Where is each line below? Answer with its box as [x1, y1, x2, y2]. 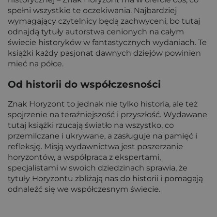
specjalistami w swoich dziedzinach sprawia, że [8, 163, 187, 172]
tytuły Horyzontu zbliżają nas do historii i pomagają [8, 173, 203, 183]
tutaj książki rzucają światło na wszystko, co [8, 120, 174, 130]
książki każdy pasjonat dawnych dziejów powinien [8, 48, 201, 58]
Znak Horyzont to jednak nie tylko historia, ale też [8, 99, 198, 108]
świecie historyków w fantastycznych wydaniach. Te [8, 38, 207, 47]
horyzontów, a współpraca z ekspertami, [8, 152, 161, 162]
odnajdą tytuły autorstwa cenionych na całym [8, 27, 184, 36]
